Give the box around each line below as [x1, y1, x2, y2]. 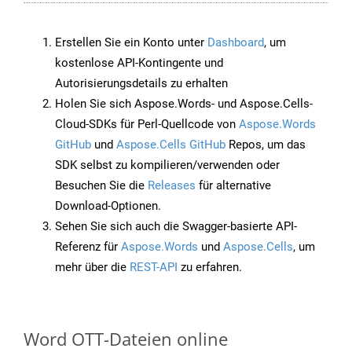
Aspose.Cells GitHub [116, 137, 225, 152]
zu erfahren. [178, 260, 242, 275]
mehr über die [55, 260, 130, 275]
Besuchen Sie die [55, 178, 148, 193]
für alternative [196, 178, 271, 193]
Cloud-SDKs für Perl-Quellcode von [55, 117, 239, 132]
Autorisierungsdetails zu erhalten [55, 76, 228, 91]
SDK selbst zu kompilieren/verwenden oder [55, 158, 280, 173]
